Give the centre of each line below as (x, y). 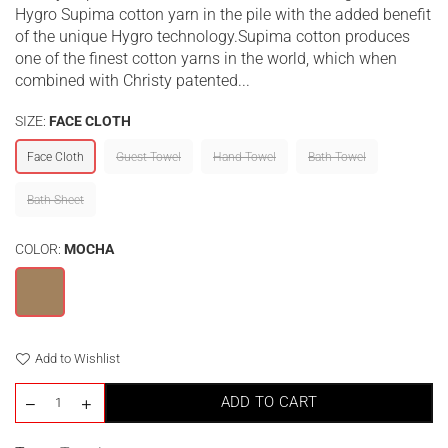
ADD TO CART (269, 402)
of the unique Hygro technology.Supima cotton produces (212, 36)
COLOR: (39, 248)
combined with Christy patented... (132, 80)
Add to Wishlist (77, 358)
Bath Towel (337, 156)
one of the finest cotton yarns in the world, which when (206, 58)
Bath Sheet (55, 199)
